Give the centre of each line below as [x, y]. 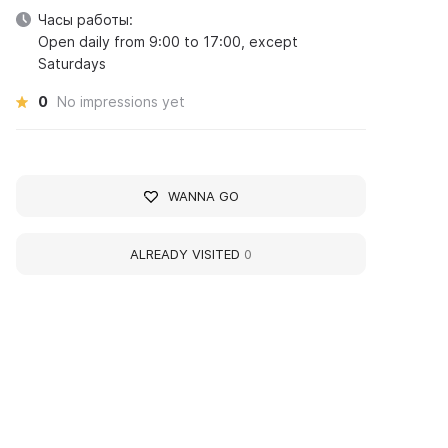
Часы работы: [86, 19]
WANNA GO [203, 196]
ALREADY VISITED [187, 254]
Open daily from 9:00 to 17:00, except [168, 41]
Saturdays [72, 63]
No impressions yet [121, 101]
